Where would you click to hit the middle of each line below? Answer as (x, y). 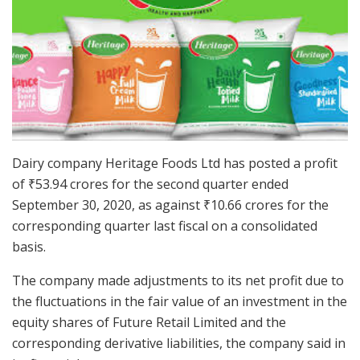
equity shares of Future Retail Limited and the (149, 323)
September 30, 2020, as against (108, 205)
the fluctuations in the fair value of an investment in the (180, 302)
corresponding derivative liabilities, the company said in (179, 344)
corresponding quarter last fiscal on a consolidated (165, 226)
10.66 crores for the (270, 205)
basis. (29, 247)
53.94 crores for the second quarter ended (162, 184)
